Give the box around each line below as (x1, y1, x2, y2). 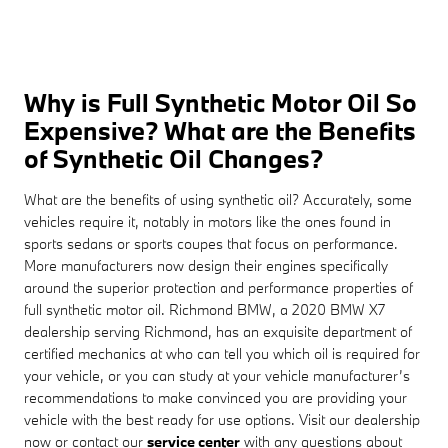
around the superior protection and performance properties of (24, 277, 413, 297)
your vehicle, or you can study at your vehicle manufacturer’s (24, 365, 410, 385)
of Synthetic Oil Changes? (24, 141, 323, 175)
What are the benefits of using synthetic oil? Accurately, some (24, 189, 412, 209)
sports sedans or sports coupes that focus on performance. (24, 233, 398, 253)
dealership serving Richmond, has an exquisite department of (24, 321, 412, 341)
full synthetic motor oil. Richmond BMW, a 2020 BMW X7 (24, 299, 385, 319)
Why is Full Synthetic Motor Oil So (24, 85, 417, 119)
